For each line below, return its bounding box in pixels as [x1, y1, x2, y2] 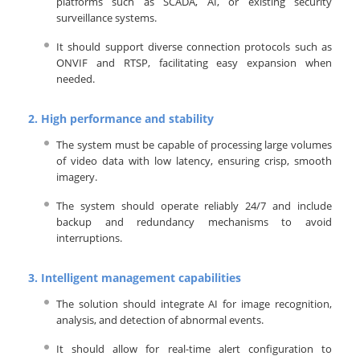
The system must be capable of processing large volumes [56, 137, 332, 153]
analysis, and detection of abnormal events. [56, 313, 264, 328]
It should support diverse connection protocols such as [56, 39, 332, 55]
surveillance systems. [56, 10, 157, 26]
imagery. [56, 170, 97, 185]
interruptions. [56, 231, 122, 246]
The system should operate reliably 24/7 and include [56, 198, 332, 214]
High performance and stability [41, 111, 214, 127]
